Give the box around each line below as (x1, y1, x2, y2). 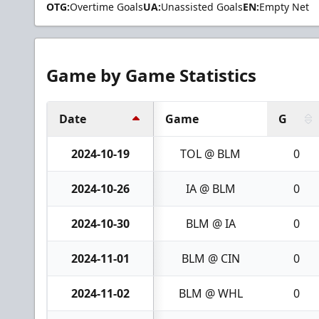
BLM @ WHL (178, 285, 243, 301)
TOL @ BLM (180, 145, 241, 162)
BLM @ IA (185, 215, 236, 231)
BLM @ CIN (181, 250, 240, 266)
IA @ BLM (185, 180, 236, 197)
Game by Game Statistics (46, 63, 256, 87)
